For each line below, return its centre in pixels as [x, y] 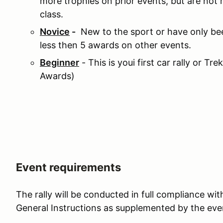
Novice [55, 32]
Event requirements [68, 167]
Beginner [59, 62]
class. [52, 14]
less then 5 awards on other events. [117, 45]
